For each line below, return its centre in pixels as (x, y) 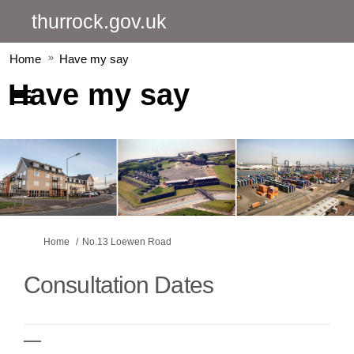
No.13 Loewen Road (127, 241)
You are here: (40, 241)
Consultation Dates (119, 284)
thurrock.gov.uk (99, 21)
